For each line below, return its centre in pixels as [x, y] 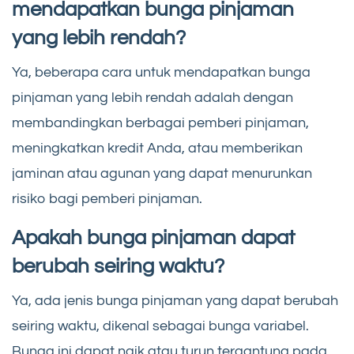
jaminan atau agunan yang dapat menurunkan [162, 173]
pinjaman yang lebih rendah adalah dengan [153, 97]
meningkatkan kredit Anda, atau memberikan [157, 148]
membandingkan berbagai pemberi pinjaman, [160, 122]
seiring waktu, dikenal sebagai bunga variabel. [160, 326]
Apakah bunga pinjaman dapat [153, 237]
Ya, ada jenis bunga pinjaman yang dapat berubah [175, 300]
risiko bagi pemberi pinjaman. [107, 198]
